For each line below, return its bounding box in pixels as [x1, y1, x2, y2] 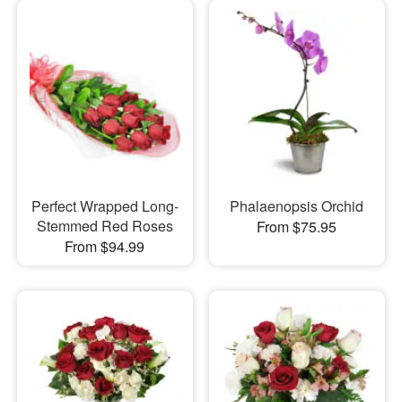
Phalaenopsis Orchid [230, 196, 364, 217]
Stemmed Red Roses [36, 215, 173, 237]
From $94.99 [65, 236, 145, 258]
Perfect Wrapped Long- [31, 196, 179, 217]
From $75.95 [257, 216, 337, 238]
